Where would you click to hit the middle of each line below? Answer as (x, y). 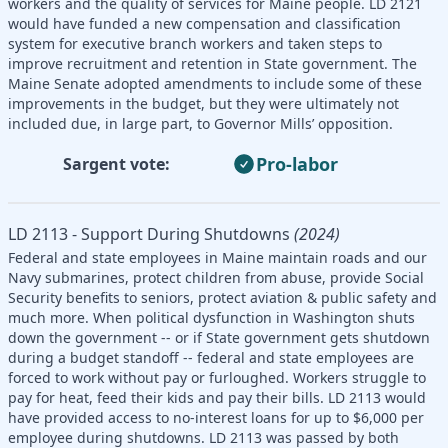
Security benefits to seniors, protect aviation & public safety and (222, 297)
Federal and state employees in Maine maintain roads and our (217, 257)
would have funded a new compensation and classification (204, 23)
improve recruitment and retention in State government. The (212, 63)
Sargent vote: (116, 163)
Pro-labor (297, 163)
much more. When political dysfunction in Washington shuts (211, 317)
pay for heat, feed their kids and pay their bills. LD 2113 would (217, 397)
